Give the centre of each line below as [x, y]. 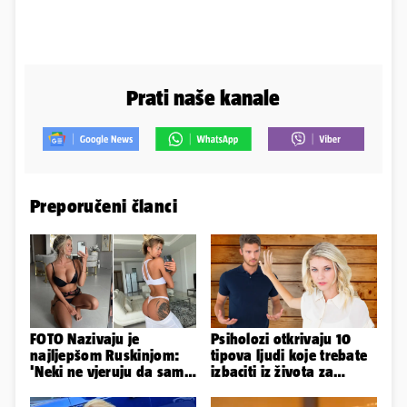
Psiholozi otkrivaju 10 [281, 339]
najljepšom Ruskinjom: [105, 356]
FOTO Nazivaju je [85, 339]
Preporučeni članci [104, 206]
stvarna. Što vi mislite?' [107, 388]
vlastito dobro [257, 388]
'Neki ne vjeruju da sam [107, 372]
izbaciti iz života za [273, 372]
